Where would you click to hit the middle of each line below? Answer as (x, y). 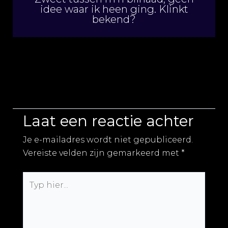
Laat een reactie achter (108, 121)
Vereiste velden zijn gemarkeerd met (102, 153)
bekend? (114, 19)
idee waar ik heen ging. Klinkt (114, 9)
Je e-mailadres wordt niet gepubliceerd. (108, 140)
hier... (33, 191)
